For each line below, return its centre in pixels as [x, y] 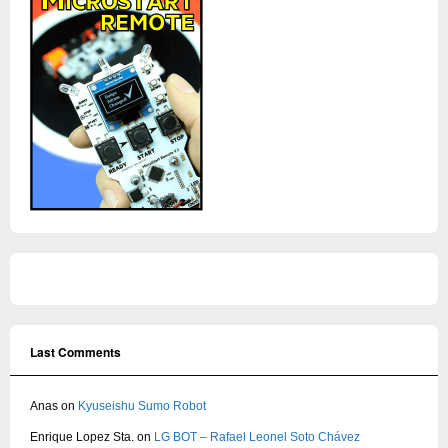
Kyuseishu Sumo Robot [142, 405]
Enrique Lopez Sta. [82, 436]
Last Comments [75, 351]
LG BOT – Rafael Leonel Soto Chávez [257, 436]
